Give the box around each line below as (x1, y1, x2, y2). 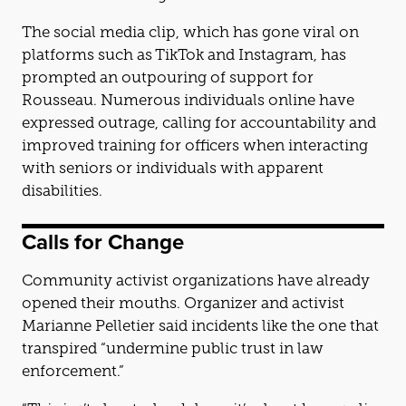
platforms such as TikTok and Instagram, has (22, 45, 346, 63)
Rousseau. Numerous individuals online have (22, 91, 354, 109)
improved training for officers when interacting (22, 136, 368, 154)
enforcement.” (22, 362, 124, 380)
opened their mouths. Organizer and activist (22, 295, 344, 312)
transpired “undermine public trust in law (22, 340, 324, 357)
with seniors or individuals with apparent (22, 159, 324, 177)
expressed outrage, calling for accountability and (22, 113, 376, 131)
